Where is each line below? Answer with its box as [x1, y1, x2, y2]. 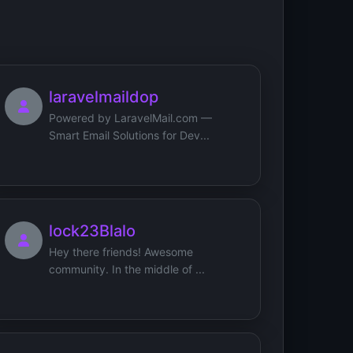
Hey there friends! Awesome [49, 244, 193, 258]
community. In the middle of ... [49, 262, 205, 276]
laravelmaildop [49, 87, 158, 106]
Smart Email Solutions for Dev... [49, 128, 210, 142]
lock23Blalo [49, 221, 136, 240]
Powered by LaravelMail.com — [49, 110, 212, 124]
